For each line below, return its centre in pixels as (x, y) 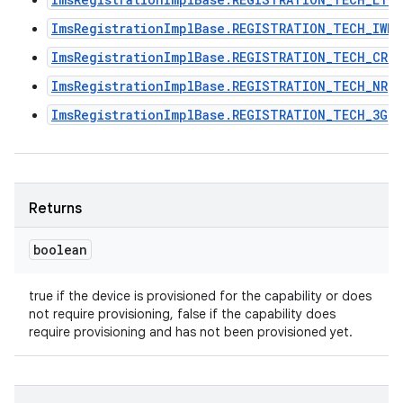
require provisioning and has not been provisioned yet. (191, 332)
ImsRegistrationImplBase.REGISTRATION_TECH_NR (219, 86)
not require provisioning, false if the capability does (182, 314)
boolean (60, 250)
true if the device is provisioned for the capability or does (200, 296)
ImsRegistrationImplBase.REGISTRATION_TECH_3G (219, 115)
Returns (55, 209)
